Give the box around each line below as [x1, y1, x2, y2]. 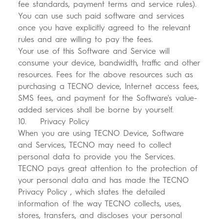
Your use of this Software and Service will [18, 46, 170, 56]
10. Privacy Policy [18, 117, 89, 127]
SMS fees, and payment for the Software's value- [18, 93, 197, 103]
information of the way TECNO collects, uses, [18, 199, 182, 209]
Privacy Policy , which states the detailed [18, 187, 166, 197]
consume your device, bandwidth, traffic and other [18, 58, 200, 68]
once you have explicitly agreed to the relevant [18, 23, 191, 33]
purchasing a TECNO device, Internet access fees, [18, 82, 199, 91]
